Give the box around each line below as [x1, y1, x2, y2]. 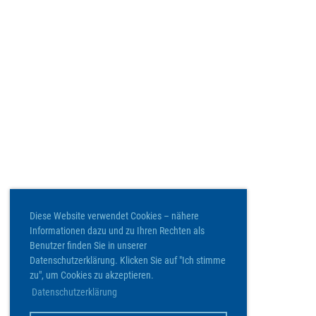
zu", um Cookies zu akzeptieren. [30, 269, 154, 281]
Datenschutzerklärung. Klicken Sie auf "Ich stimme [30, 254, 226, 266]
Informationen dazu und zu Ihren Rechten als [30, 224, 205, 236]
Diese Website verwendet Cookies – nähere [30, 209, 199, 221]
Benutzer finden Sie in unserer [30, 239, 147, 251]
